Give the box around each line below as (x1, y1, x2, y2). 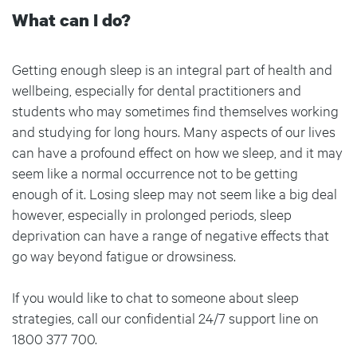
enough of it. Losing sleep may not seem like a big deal (12, 184, 337, 202)
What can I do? (12, 8, 131, 31)
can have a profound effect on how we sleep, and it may (12, 143, 343, 161)
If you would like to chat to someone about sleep (12, 288, 299, 306)
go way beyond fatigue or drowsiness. (12, 246, 236, 265)
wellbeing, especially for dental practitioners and (12, 80, 301, 99)
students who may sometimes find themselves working (12, 101, 339, 120)
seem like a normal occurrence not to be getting (12, 163, 298, 182)
